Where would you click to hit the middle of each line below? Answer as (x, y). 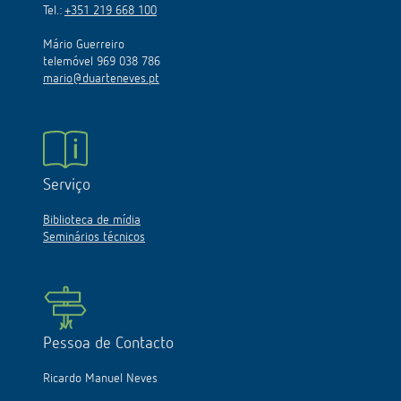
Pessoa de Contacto (108, 343)
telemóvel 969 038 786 (102, 61)
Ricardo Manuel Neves (100, 378)
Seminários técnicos (94, 237)
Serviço (67, 185)
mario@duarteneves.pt (101, 78)
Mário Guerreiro (84, 44)
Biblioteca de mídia (92, 220)
